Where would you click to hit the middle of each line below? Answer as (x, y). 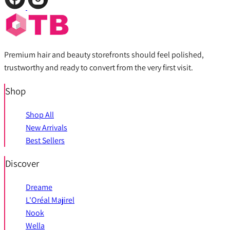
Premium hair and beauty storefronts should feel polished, (104, 55)
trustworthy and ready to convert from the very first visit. (99, 68)
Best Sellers (45, 140)
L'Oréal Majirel (50, 200)
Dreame (39, 187)
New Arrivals (46, 127)
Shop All (40, 114)
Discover (22, 164)
